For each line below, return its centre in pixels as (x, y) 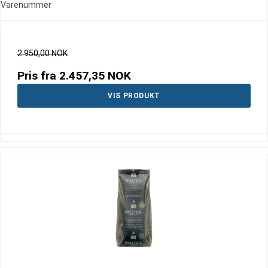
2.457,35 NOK (95, 76)
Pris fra (38, 76)
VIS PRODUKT (134, 96)
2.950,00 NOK (42, 54)
